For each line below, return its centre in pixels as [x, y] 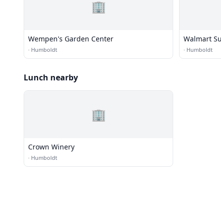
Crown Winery [51, 147]
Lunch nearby [51, 77]
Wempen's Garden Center [71, 39]
